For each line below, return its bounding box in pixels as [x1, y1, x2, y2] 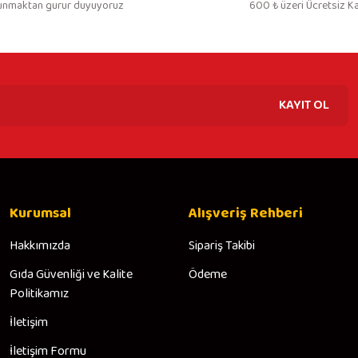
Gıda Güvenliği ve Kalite [10, 265, 133, 284]
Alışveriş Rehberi [189, 202, 303, 225]
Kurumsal [10, 202, 71, 225]
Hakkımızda [10, 236, 70, 256]
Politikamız [10, 284, 69, 304]
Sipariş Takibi [189, 236, 255, 256]
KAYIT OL [279, 95, 329, 115]
